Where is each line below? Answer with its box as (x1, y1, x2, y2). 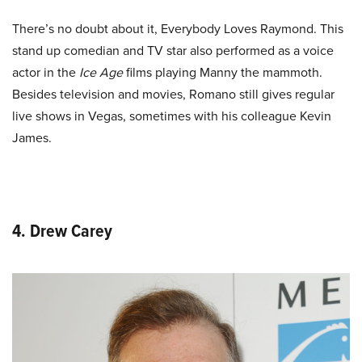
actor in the (12, 63, 79, 82)
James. (12, 128, 52, 148)
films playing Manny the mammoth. (126, 63, 322, 82)
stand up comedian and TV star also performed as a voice (12, 41, 334, 61)
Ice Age (79, 63, 126, 82)
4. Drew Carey (12, 217, 112, 245)
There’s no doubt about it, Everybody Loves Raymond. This (12, 19, 343, 39)
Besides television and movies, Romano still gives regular (12, 85, 335, 104)
